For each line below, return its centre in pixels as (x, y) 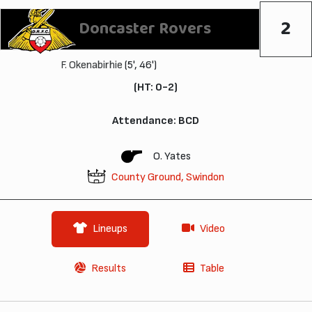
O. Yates (172, 156)
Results (109, 268)
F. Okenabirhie (91, 65)
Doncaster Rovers (145, 29)
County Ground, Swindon (168, 177)
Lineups (110, 228)
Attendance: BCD (156, 120)
